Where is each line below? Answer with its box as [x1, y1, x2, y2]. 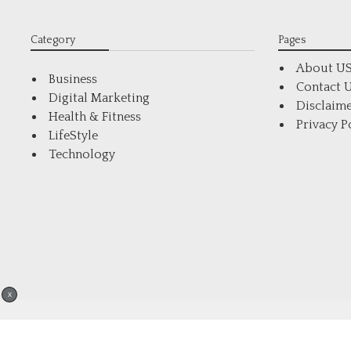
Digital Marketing [48, 91, 150, 105]
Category [30, 34, 75, 46]
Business [48, 72, 97, 86]
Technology [48, 147, 115, 161]
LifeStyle [48, 128, 98, 143]
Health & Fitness [48, 110, 141, 124]
